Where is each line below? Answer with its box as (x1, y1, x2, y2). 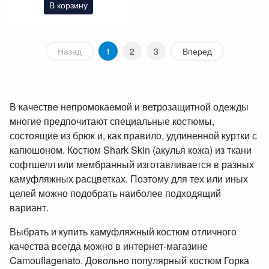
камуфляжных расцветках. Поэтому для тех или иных (10, 172, 248, 186)
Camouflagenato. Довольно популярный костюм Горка (10, 253, 249, 268)
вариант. (10, 201, 51, 215)
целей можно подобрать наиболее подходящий (10, 186, 221, 201)
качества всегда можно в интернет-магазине (10, 239, 208, 253)
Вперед (182, 45, 212, 58)
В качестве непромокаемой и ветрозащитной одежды (10, 100, 249, 114)
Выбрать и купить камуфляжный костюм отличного (10, 225, 237, 239)
